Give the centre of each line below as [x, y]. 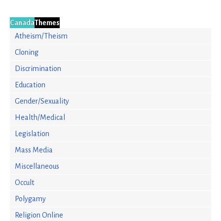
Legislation [32, 134]
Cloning [27, 52]
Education [30, 85]
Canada [22, 23]
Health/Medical [40, 117]
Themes [47, 23]
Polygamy [30, 199]
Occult [24, 183]
